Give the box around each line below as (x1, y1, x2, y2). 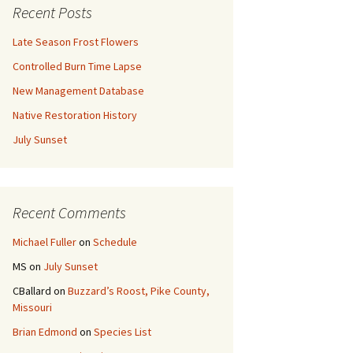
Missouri (13, 300, 52, 314)
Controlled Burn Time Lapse (13, 59, 142, 73)
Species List (94, 325, 151, 339)
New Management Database (13, 84, 144, 98)
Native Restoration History (13, 108, 137, 122)
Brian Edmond (13, 325, 77, 339)
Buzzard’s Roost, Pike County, (68, 284, 210, 298)
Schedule (93, 235, 137, 249)
